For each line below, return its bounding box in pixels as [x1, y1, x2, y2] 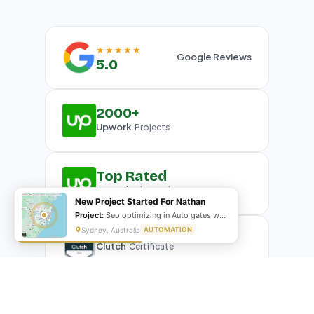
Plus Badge [132, 185, 181, 196]
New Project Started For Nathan [75, 196, 205, 207]
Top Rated [96, 168, 167, 185]
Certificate [126, 241, 174, 252]
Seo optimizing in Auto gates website [106, 210, 219, 220]
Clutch [96, 240, 126, 252]
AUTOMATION [144, 226, 192, 233]
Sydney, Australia [81, 225, 140, 234]
